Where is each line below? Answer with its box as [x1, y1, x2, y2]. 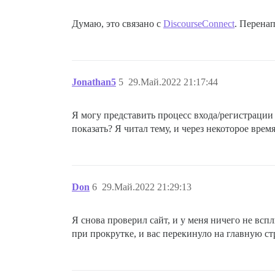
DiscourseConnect [163, 18, 234, 29]
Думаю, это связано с [72, 18, 163, 29]
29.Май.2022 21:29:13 [102, 181, 192, 192]
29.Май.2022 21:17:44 [128, 76, 218, 87]
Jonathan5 [72, 76, 116, 87]
